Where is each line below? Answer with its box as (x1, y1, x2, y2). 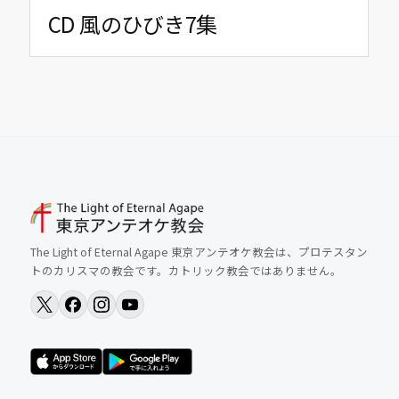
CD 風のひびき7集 (47, 8, 218, 40)
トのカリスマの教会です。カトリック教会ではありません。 (29, 262, 342, 280)
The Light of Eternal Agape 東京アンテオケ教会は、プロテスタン (29, 243, 368, 261)
